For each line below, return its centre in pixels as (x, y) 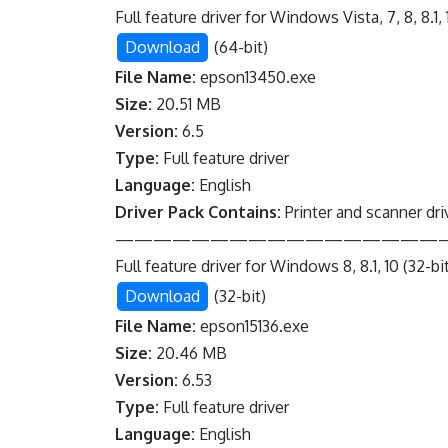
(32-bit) (238, 296)
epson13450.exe (256, 77)
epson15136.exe (253, 326)
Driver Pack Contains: (198, 212)
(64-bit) (239, 47)
